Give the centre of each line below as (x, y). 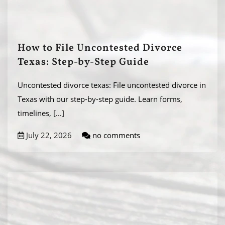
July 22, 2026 (48, 135)
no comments (115, 135)
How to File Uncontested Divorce (100, 48)
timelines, (35, 113)
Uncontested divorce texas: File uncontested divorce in (112, 85)
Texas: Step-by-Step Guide (83, 62)
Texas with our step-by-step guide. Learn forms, (100, 99)
